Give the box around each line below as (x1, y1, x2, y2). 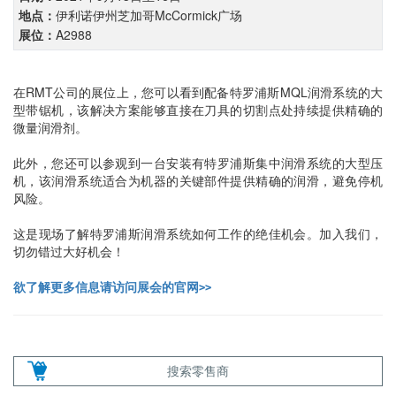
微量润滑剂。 (13, 118, 88, 136)
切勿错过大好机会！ (13, 242, 125, 260)
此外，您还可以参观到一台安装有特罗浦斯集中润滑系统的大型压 (13, 154, 383, 171)
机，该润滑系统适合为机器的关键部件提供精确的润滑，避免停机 (13, 171, 383, 189)
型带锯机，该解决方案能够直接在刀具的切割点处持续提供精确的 (13, 101, 383, 118)
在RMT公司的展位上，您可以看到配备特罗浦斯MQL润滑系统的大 (13, 83, 383, 101)
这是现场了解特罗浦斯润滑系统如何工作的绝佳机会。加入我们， (13, 225, 383, 242)
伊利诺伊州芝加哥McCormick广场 (56, 6, 242, 24)
